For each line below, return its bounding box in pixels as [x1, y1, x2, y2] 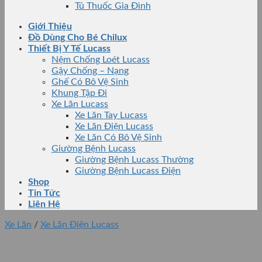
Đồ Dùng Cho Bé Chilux [28, 33, 127, 42]
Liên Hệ [28, 199, 60, 209]
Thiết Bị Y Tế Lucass [28, 44, 111, 53]
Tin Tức [28, 188, 60, 198]
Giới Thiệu [28, 22, 72, 31]
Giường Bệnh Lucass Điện [75, 166, 181, 175]
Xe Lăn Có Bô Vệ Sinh [75, 133, 162, 142]
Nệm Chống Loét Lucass [51, 55, 150, 64]
